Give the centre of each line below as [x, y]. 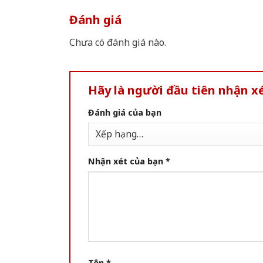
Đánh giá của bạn [125, 113]
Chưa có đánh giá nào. [118, 43]
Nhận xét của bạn [127, 161]
